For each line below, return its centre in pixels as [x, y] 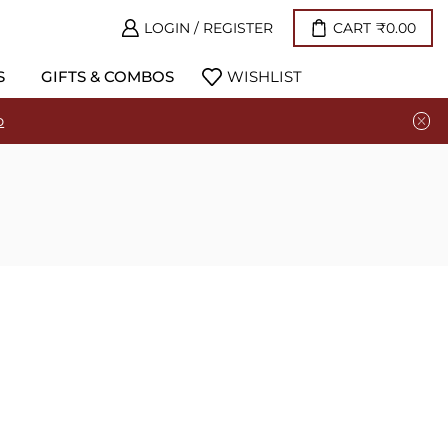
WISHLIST [265, 76]
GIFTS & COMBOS [108, 76]
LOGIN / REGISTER [208, 28]
